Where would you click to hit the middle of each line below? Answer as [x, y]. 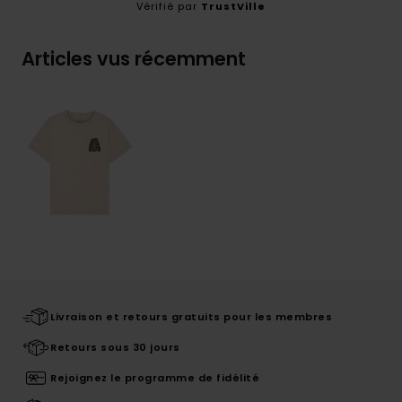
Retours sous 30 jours [115, 348]
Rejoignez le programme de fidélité [155, 378]
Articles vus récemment [134, 59]
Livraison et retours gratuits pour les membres [191, 317]
